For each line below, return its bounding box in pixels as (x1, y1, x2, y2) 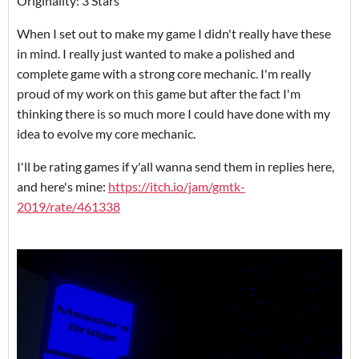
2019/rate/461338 (17, 199, 120, 215)
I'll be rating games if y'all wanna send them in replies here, (17, 159, 334, 175)
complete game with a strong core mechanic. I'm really (17, 66, 311, 82)
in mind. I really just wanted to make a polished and (17, 46, 295, 62)
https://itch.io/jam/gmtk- (108, 179, 245, 195)
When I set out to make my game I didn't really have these (17, 26, 331, 42)
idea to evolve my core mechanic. (17, 126, 198, 142)
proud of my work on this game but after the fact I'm (17, 86, 301, 102)
